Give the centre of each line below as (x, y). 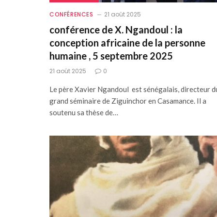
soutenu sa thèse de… (84, 112)
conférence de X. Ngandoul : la (116, 29)
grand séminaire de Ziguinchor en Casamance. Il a (128, 101)
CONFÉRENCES (71, 14)
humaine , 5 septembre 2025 (111, 55)
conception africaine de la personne (127, 42)
